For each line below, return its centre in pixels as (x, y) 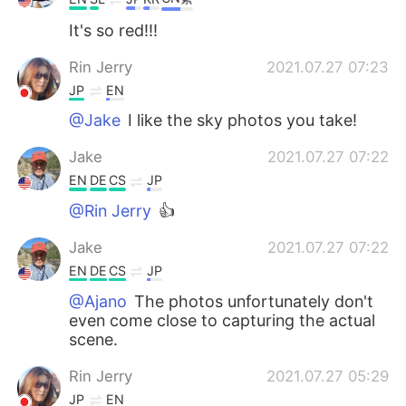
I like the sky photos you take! (241, 121)
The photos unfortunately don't (252, 301)
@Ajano (98, 301)
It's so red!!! (114, 30)
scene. (94, 339)
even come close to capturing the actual (222, 320)
